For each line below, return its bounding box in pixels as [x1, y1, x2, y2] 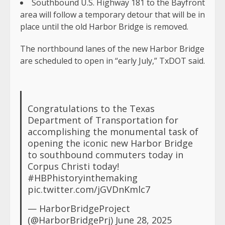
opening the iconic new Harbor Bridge [27, 137, 193, 150]
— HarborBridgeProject [27, 202, 130, 215]
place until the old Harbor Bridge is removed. [20, 21, 188, 33]
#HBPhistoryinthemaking [27, 172, 138, 184]
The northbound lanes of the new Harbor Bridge [20, 43, 204, 55]
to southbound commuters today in [27, 149, 183, 161]
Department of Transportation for [27, 114, 178, 127]
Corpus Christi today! [27, 160, 119, 173]
